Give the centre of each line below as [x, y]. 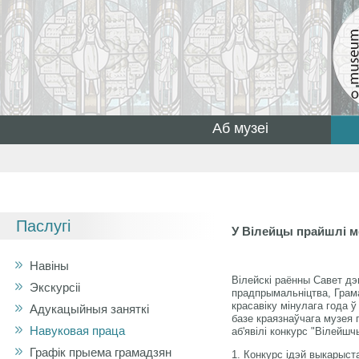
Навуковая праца [77, 331]
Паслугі [43, 226]
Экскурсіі [55, 287]
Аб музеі [240, 128]
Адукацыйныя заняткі [89, 309]
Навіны [49, 266]
